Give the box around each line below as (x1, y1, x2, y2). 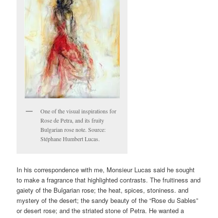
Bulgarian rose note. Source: (40, 126, 106, 134)
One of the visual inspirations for (40, 107, 117, 115)
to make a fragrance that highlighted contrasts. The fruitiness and (17, 175, 201, 184)
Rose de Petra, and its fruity (40, 116, 105, 125)
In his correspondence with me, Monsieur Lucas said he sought (17, 164, 195, 174)
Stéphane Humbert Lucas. (40, 135, 100, 143)
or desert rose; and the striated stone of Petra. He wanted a (17, 205, 184, 215)
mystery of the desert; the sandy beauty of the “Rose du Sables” (17, 195, 199, 205)
